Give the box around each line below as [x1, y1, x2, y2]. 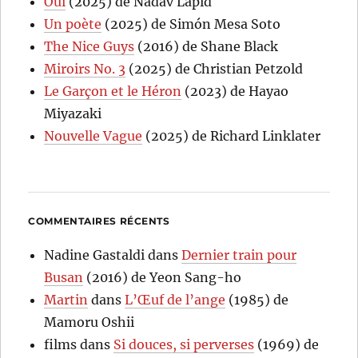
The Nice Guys [44, 38, 135, 54]
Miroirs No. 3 [44, 60, 126, 77]
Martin [44, 291, 89, 308]
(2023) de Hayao [181, 82, 289, 99]
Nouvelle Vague [44, 127, 143, 144]
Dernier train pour [181, 246, 297, 263]
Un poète [44, 15, 102, 32]
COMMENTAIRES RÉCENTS [28, 214, 170, 227]
